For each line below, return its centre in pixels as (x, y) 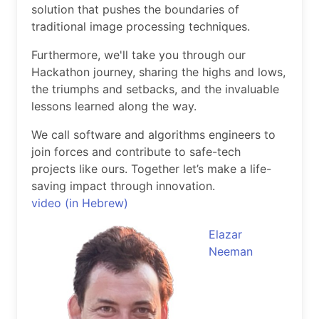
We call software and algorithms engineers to (153, 134)
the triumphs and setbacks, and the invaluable (155, 89)
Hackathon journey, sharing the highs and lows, (158, 72)
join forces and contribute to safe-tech (136, 151)
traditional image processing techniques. (141, 26)
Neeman (231, 251)
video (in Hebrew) (80, 203)
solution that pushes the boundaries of (135, 9)
